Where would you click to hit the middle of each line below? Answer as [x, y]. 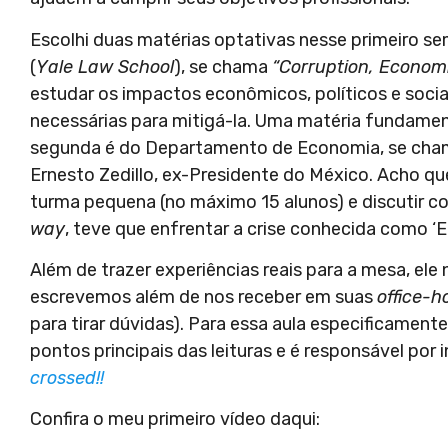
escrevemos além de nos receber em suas [203, 296]
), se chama [223, 66]
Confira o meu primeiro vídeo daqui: [175, 419]
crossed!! [69, 377]
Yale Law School [105, 66]
